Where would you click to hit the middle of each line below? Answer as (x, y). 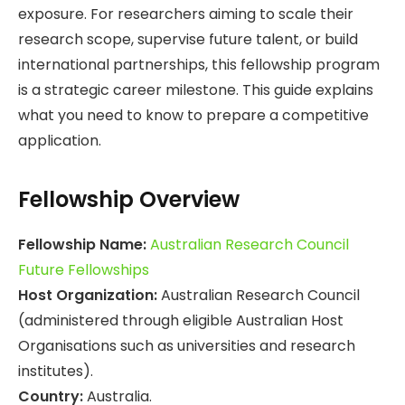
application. (60, 141)
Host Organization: (88, 295)
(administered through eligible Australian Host (181, 320)
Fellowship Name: (82, 244)
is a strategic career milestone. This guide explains (196, 90)
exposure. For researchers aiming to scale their (186, 14)
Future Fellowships (84, 269)
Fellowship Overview (129, 199)
